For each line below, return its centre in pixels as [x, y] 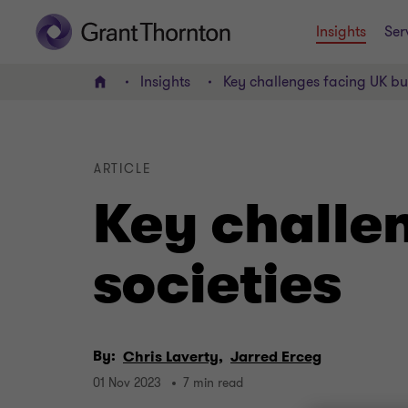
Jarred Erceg [276, 357]
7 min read [213, 383]
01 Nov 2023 [127, 383]
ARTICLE [123, 169]
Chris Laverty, [173, 357]
